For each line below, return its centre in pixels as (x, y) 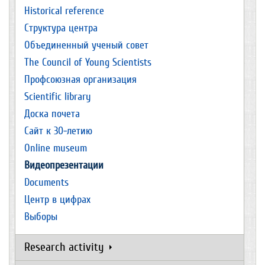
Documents (46, 182)
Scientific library (58, 97)
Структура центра (61, 28)
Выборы (41, 217)
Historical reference (64, 11)
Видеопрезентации (64, 165)
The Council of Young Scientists (88, 62)
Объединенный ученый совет (86, 45)
